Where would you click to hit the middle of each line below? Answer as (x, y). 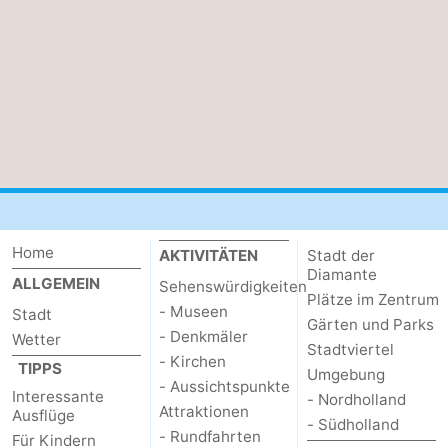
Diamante (341, 275)
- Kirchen (193, 362)
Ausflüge (43, 416)
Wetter (36, 340)
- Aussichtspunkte (225, 387)
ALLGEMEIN (56, 284)
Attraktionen (204, 412)
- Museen (194, 312)
